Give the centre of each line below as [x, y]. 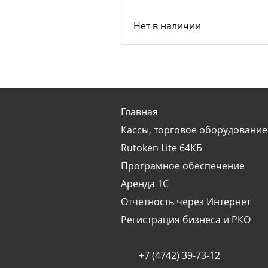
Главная [139, 112]
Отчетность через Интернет [186, 202]
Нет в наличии [167, 25]
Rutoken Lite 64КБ [162, 148]
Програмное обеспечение [183, 166]
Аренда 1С [145, 184]
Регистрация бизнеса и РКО [186, 220]
